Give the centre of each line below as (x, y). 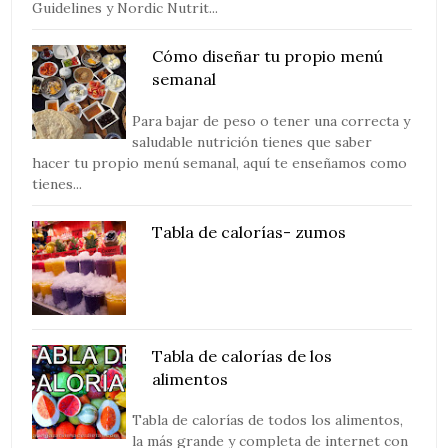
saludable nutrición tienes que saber (252, 141)
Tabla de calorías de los (242, 355)
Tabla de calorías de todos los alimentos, (268, 419)
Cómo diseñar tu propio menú (268, 56)
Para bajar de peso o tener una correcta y (271, 120)
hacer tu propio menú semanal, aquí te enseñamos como (220, 162)
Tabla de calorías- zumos (249, 231)
